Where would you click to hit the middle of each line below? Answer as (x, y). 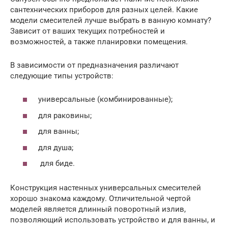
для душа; (56, 147)
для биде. (56, 164)
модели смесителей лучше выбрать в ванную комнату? (111, 20)
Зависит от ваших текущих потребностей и (88, 31)
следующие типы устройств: (62, 76)
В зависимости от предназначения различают (94, 65)
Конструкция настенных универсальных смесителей (106, 188)
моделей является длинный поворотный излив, (98, 209)
